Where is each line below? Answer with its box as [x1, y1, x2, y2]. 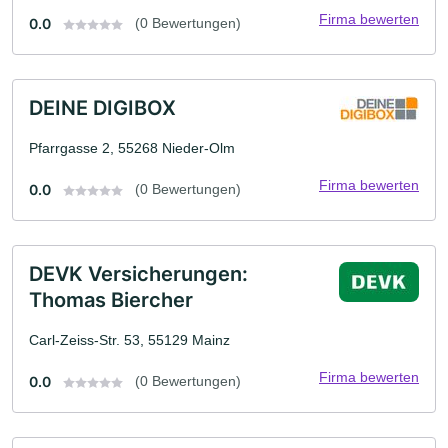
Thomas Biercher [29, 287, 193, 312]
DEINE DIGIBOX [29, 95, 176, 120]
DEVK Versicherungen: [29, 261, 248, 286]
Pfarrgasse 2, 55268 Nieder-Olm [29, 139, 235, 156]
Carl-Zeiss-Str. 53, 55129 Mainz [29, 331, 230, 348]
